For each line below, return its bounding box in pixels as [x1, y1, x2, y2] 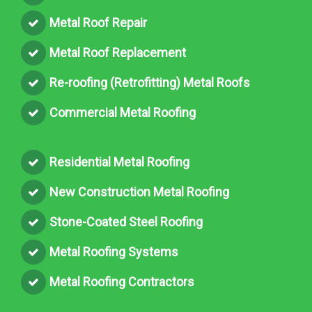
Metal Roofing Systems [49, 244, 178, 260]
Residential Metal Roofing [49, 155, 189, 170]
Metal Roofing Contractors [49, 274, 194, 290]
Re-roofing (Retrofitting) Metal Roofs [49, 75, 250, 91]
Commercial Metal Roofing [49, 105, 196, 120]
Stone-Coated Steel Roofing [49, 214, 203, 230]
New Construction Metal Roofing [49, 185, 229, 200]
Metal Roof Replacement [49, 45, 186, 61]
